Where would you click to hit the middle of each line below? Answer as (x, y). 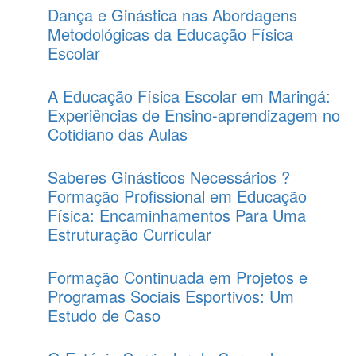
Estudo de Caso (104, 315)
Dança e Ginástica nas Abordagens (172, 15)
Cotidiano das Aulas (118, 134)
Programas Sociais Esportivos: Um (171, 296)
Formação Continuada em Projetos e (178, 277)
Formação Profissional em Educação (177, 196)
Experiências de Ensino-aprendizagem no (194, 115)
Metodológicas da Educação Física (170, 34)
